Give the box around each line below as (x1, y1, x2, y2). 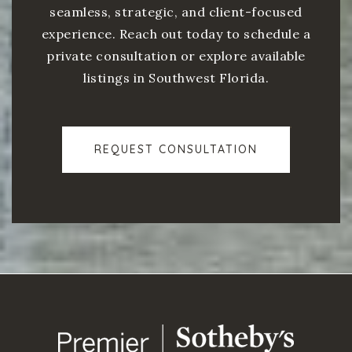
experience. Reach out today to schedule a (41, 25, 311, 42)
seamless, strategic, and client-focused (49, 3, 302, 20)
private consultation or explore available (46, 47, 306, 64)
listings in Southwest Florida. (83, 69, 269, 86)
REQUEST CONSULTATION (94, 141, 258, 156)
